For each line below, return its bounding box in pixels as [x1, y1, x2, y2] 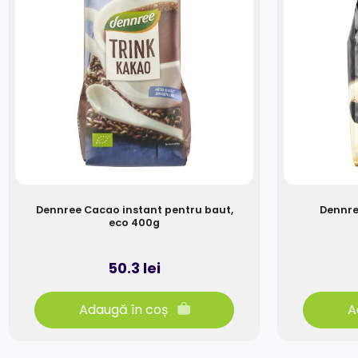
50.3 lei [108, 259, 161, 279]
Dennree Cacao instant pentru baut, [35, 202, 233, 217]
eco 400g [109, 215, 160, 229]
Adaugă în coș [78, 300, 168, 319]
